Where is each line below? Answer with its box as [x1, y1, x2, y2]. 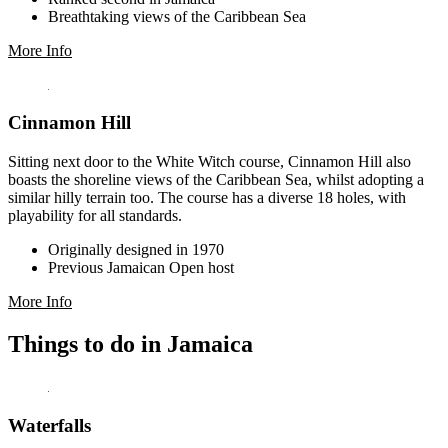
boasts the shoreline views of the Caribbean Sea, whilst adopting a [8, 171, 424, 189]
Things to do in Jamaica [8, 331, 253, 358]
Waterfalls [8, 414, 91, 436]
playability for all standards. [8, 207, 182, 225]
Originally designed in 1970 [48, 241, 224, 259]
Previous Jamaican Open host [48, 259, 234, 277]
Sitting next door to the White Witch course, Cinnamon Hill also [8, 153, 411, 171]
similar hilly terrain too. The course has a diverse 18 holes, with [8, 189, 406, 207]
